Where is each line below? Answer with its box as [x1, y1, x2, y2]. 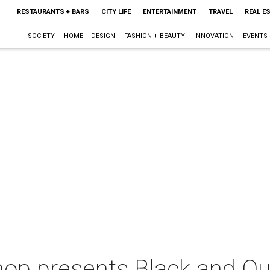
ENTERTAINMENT [142, 8, 196, 16]
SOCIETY [27, 32, 55, 40]
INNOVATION [193, 32, 234, 40]
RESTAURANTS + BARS [16, 8, 89, 16]
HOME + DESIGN [63, 32, 115, 40]
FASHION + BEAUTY [124, 32, 185, 40]
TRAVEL [208, 8, 233, 16]
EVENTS [242, 32, 268, 40]
